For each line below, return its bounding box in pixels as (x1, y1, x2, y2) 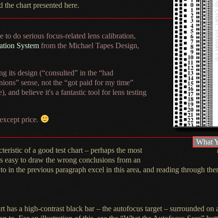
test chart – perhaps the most (54, 145, 142, 154)
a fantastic (55, 88, 86, 96)
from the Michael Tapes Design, (39, 41, 139, 50)
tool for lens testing (86, 88, 146, 96)
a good (33, 145, 54, 154)
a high (19, 204, 38, 213)
